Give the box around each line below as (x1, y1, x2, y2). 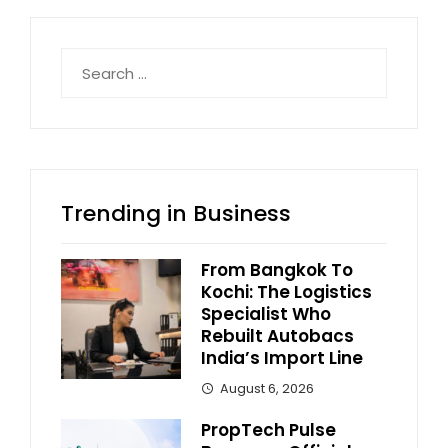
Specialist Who (201, 302, 331, 327)
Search (60, 48, 112, 70)
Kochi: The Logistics (201, 280, 372, 305)
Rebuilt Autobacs (201, 324, 354, 349)
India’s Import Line (201, 346, 363, 371)
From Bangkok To (201, 258, 353, 283)
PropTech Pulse (201, 418, 336, 443)
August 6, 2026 (220, 380, 314, 398)
